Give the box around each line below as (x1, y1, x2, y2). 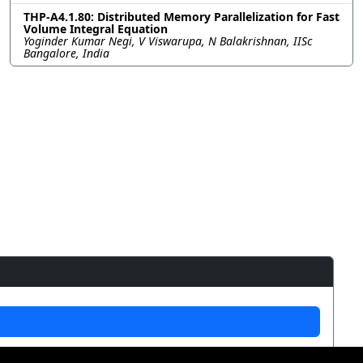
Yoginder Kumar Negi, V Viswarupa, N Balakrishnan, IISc (23, 32, 312, 49)
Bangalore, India (23, 45, 109, 61)
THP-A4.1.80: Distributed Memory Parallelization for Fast (23, 8, 340, 24)
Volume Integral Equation (23, 20, 168, 36)
